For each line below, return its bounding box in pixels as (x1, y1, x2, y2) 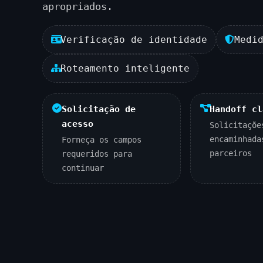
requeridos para (62, 149, 132, 159)
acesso (62, 118, 93, 129)
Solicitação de (62, 103, 136, 114)
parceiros (210, 148, 252, 158)
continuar (62, 163, 104, 173)
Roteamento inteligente (60, 62, 190, 74)
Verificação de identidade (60, 33, 207, 45)
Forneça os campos (62, 134, 141, 144)
